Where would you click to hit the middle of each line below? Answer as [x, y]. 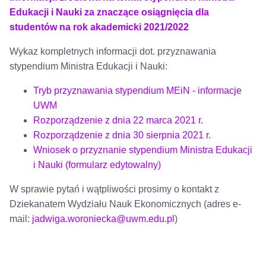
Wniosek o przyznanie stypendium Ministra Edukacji [142, 150]
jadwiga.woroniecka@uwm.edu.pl [103, 219]
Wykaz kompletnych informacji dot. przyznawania [113, 52]
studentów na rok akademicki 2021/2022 [99, 27]
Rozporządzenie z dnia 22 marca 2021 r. [118, 121]
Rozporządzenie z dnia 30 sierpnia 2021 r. [122, 135]
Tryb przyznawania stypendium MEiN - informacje [137, 91]
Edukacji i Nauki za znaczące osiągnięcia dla [109, 12]
